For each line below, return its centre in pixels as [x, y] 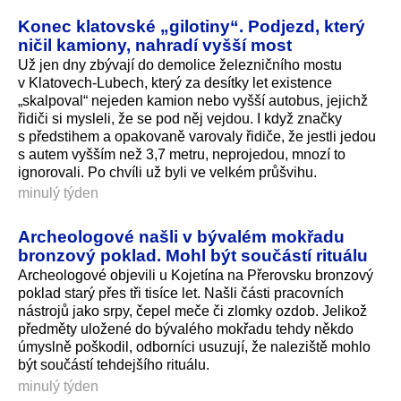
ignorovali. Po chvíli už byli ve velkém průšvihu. [167, 172]
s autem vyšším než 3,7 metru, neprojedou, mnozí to [182, 154]
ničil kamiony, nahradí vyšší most [155, 44]
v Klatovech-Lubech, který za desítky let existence [175, 82]
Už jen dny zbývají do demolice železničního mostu [180, 64]
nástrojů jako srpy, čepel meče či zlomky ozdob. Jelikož [192, 311]
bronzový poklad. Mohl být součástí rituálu [193, 256]
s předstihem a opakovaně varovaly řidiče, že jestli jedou [197, 136]
